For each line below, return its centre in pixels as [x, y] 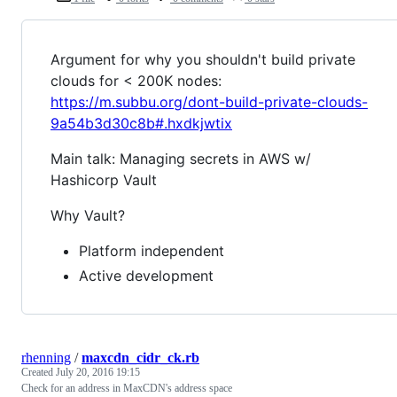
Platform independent [152, 251]
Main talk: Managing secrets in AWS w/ [181, 159]
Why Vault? [88, 216]
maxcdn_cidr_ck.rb [140, 358]
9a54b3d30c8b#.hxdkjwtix [141, 124]
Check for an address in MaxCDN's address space [127, 389]
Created [39, 373]
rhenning [46, 358]
